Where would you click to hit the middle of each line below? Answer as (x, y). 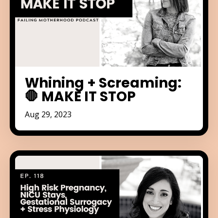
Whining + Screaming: (103, 83)
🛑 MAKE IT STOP (80, 96)
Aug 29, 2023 (48, 114)
